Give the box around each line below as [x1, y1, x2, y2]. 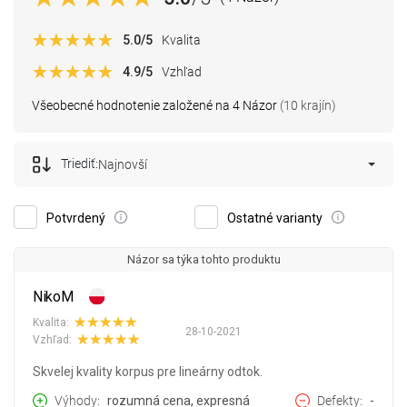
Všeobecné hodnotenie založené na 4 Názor [32, 98, 277, 114]
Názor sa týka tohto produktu [126, 253, 281, 267]
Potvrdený [46, 211, 105, 226]
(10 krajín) [277, 98, 336, 114]
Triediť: [61, 156, 98, 172]
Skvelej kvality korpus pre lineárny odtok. [33, 364, 263, 380]
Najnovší [98, 157, 147, 173]
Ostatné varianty [227, 211, 323, 226]
